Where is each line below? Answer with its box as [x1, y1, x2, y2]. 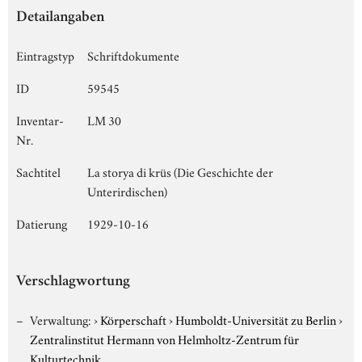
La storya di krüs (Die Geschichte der [87, 162, 273, 180]
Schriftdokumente [87, 45, 179, 64]
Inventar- [16, 110, 64, 128]
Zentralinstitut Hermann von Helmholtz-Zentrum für [30, 329, 299, 347]
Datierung [16, 213, 67, 232]
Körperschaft [99, 309, 166, 328]
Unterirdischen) [87, 181, 167, 200]
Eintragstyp [16, 45, 74, 64]
